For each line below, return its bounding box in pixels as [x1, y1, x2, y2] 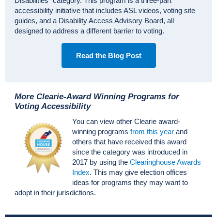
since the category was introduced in [72, 148, 187, 156]
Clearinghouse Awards [130, 158, 201, 167]
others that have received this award [72, 138, 186, 146]
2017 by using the [72, 158, 130, 167]
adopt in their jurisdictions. [15, 188, 96, 197]
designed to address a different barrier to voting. [15, 27, 164, 35]
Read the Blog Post [76, 51, 141, 60]
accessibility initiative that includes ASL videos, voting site [15, 6, 195, 15]
